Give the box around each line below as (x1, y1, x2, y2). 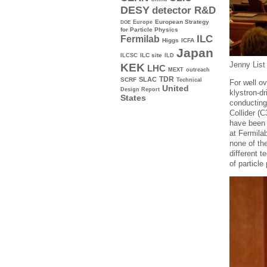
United (162, 84, 189, 94)
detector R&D (152, 4, 216, 17)
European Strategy (155, 18, 209, 26)
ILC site (140, 52, 162, 59)
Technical (176, 77, 202, 83)
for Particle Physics (120, 26, 178, 33)
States (120, 94, 146, 103)
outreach (186, 67, 210, 73)
